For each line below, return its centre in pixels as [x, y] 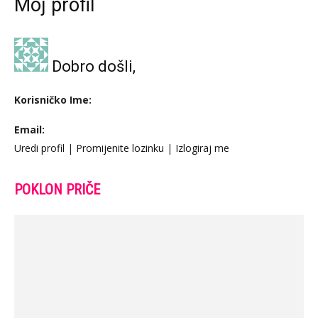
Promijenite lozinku [120, 148]
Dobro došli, [92, 66]
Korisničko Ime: [53, 100]
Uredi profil [39, 148]
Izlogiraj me [202, 148]
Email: [29, 130]
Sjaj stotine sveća [68, 203]
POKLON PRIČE [57, 190]
